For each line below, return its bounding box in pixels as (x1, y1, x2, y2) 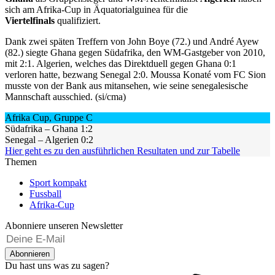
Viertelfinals (5, 15, 55, 26)
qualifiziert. (55, 15, 103, 26)
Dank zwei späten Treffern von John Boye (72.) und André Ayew (5, 36, 259, 47)
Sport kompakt (29, 177, 87, 188)
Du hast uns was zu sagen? (5, 260, 109, 271)
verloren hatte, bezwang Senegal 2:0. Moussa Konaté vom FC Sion (5, 69, 266, 80)
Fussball (29, 188, 61, 199)
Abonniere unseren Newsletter (5, 220, 123, 231)
